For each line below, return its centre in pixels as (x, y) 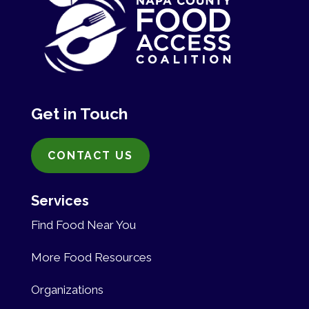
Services (60, 200)
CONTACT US (90, 155)
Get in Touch (79, 113)
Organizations (67, 289)
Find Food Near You (83, 225)
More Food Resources (91, 257)
